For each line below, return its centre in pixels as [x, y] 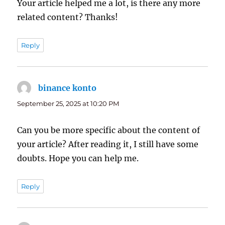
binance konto [68, 88]
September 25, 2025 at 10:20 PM [68, 104]
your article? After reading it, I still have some [108, 144]
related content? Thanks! [68, 17]
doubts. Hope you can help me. [78, 158]
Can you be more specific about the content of [109, 130]
